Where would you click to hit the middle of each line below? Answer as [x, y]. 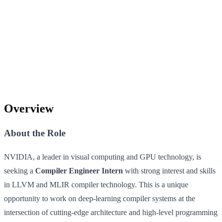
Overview [29, 108]
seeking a [20, 171]
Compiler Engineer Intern [79, 171]
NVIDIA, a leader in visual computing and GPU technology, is [103, 157]
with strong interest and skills [169, 171]
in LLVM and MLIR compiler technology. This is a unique [96, 185]
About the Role [35, 133]
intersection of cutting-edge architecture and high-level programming [111, 213]
